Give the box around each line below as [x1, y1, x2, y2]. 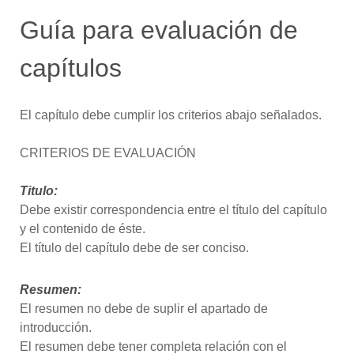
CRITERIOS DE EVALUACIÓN [20, 145, 196, 160]
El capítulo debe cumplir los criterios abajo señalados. [20, 107, 322, 122]
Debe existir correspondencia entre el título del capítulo [20, 202, 327, 217]
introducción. [20, 321, 92, 335]
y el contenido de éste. [20, 221, 145, 235]
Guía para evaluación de [20, 15, 298, 44]
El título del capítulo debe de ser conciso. [20, 240, 249, 254]
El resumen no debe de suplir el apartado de [20, 302, 268, 316]
